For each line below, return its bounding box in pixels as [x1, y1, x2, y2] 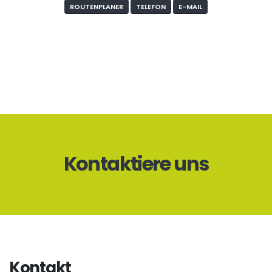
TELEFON [136, 1, 166, 12]
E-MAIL [178, 1, 202, 12]
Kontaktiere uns [63, 150, 209, 178]
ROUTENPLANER [70, 1, 123, 12]
